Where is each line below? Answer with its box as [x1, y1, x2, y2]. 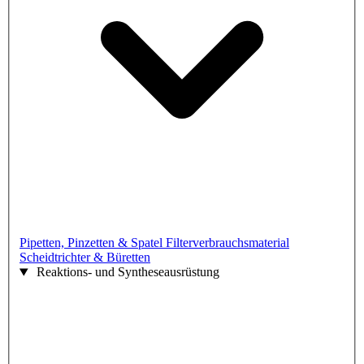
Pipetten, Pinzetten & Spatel [19, 236, 166, 250]
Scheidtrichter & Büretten [19, 250, 150, 265]
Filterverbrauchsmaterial [166, 236, 289, 250]
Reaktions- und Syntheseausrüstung [36, 265, 219, 279]
